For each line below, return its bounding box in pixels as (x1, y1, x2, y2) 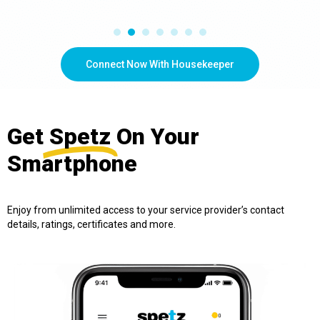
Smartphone (7, 150, 137, 178)
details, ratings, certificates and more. (7, 219, 176, 231)
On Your (116, 123, 199, 151)
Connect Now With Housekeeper (86, 59, 234, 71)
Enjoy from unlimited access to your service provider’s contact (7, 204, 284, 216)
